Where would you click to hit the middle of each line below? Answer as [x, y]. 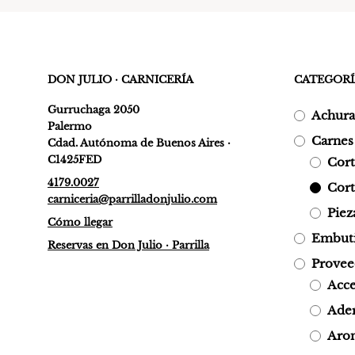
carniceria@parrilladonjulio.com [132, 199]
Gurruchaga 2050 [94, 109]
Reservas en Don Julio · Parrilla [128, 245]
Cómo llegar [80, 222]
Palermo [70, 126]
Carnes [332, 140]
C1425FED [74, 159]
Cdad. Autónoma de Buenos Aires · [139, 143]
